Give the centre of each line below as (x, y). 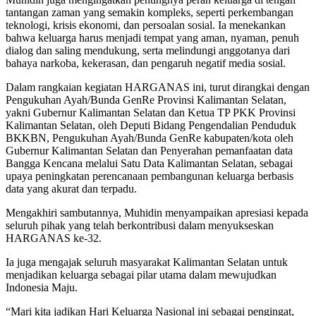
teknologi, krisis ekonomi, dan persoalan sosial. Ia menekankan (146, 25)
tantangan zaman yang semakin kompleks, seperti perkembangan (150, 13)
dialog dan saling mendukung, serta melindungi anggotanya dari (148, 51)
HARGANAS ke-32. (54, 238)
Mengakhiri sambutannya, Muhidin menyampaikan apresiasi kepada (157, 213)
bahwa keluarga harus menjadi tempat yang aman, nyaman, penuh (152, 38)
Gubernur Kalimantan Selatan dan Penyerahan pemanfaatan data (149, 151)
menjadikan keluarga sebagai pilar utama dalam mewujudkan (141, 275)
